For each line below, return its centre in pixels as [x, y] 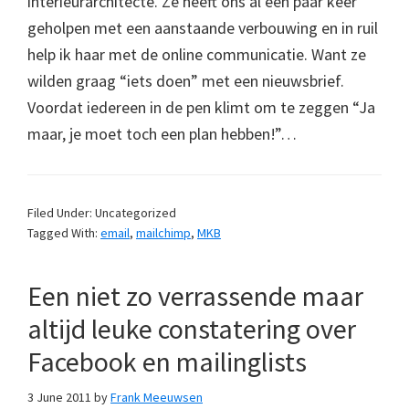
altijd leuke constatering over [192, 328]
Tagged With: [64, 232]
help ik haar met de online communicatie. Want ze [197, 54]
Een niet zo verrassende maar [195, 295]
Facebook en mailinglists [167, 361]
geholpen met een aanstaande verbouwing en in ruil [203, 27]
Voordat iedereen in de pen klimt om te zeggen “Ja [201, 107]
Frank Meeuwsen [157, 397]
